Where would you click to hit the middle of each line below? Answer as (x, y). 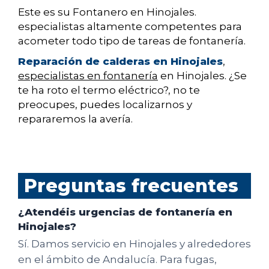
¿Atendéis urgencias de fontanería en (125, 212)
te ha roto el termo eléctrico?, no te (109, 90)
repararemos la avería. (75, 119)
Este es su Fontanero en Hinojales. (107, 12)
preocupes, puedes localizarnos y (105, 105)
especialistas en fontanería (88, 76)
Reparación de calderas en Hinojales (120, 62)
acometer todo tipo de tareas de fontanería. (132, 41)
